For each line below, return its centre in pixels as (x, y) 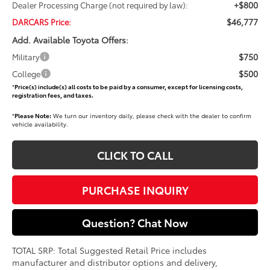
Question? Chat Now (135, 222)
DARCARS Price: (42, 21)
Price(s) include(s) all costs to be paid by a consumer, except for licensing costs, (129, 86)
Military (26, 56)
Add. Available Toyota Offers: (71, 39)
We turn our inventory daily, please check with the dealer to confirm (152, 115)
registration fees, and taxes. (53, 95)
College (27, 73)
